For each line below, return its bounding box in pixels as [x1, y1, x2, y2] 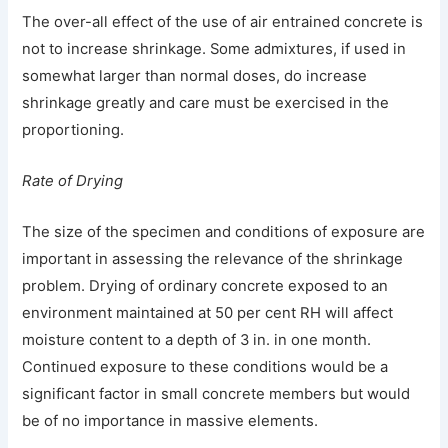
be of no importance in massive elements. [22, 412, 319, 430]
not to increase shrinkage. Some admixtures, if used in [22, 40, 407, 59]
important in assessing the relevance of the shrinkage [22, 250, 404, 268]
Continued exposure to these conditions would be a [22, 358, 389, 376]
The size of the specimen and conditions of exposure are [22, 223, 426, 241]
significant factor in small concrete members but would [22, 385, 411, 403]
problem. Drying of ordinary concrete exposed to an [22, 277, 389, 295]
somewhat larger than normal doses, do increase [22, 67, 368, 86]
